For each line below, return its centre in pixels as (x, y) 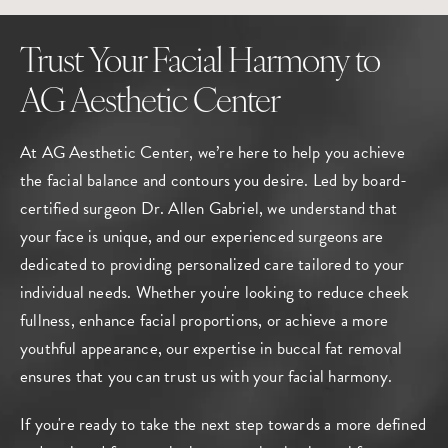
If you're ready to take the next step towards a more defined (223, 424)
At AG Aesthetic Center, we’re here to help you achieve (212, 152)
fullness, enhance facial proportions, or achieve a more (204, 320)
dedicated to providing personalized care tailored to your (212, 264)
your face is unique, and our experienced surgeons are (202, 236)
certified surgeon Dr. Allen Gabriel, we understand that (209, 208)
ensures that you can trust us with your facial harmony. (206, 376)
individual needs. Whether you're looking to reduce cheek (215, 292)
